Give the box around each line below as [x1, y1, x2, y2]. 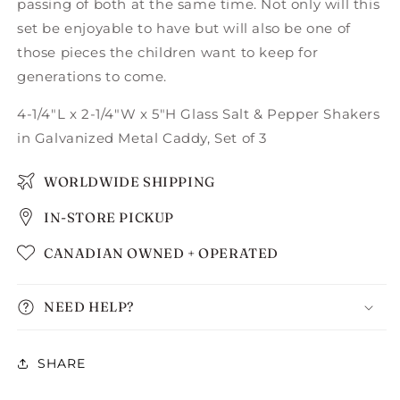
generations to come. [17, 68, 168, 86]
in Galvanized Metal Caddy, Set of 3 [17, 129, 268, 147]
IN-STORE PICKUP [44, 208, 174, 226]
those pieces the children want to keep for [17, 44, 319, 62]
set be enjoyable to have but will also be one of [17, 20, 351, 37]
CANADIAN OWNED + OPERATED [44, 244, 279, 262]
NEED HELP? [44, 298, 134, 316]
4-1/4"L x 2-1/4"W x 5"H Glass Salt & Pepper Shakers [17, 105, 380, 123]
